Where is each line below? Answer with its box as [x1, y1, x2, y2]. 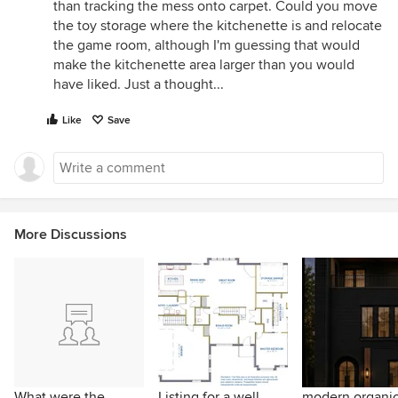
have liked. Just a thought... [53, 76, 224, 93]
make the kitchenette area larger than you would [53, 56, 354, 74]
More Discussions [14, 226, 127, 243]
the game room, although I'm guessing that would [53, 36, 360, 54]
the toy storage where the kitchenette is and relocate [53, 17, 382, 35]
